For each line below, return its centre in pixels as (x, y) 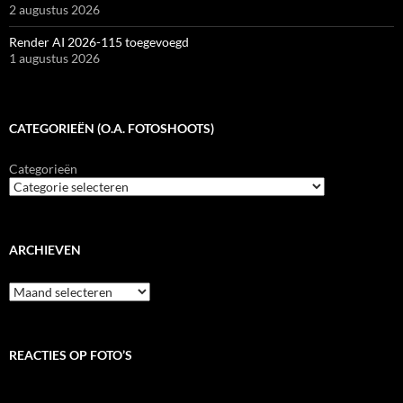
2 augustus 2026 (54, 10)
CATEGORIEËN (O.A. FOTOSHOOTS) (112, 129)
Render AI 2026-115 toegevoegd (99, 42)
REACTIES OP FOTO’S (71, 355)
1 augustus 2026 (54, 58)
